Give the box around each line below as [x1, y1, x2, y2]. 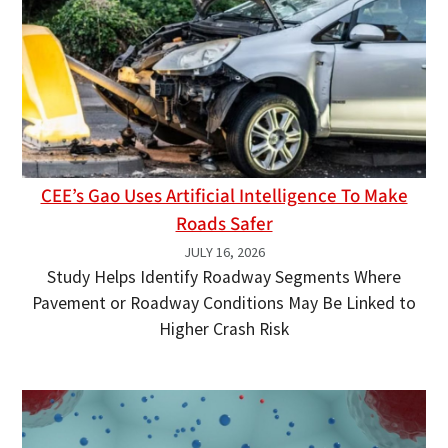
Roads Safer [175, 210, 273, 239]
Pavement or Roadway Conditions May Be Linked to [32, 292, 416, 315]
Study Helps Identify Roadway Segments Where [47, 266, 401, 289]
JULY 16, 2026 [183, 243, 265, 262]
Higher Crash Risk [159, 318, 289, 341]
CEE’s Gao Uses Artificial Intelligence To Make [40, 182, 408, 211]
